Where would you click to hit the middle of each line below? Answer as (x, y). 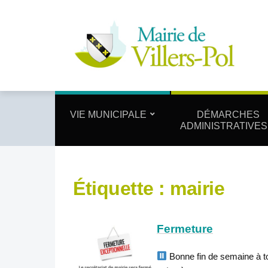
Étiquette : (121, 188)
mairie (197, 188)
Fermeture (185, 229)
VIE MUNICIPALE (108, 114)
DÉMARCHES (228, 114)
